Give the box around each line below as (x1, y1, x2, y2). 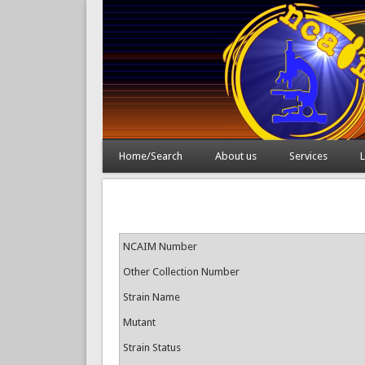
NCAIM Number (122, 240, 197, 253)
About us (214, 150, 257, 162)
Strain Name (122, 291, 180, 303)
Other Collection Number (122, 266, 240, 278)
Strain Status (122, 341, 181, 354)
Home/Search (118, 150, 182, 162)
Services (288, 150, 328, 162)
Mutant (122, 316, 156, 328)
